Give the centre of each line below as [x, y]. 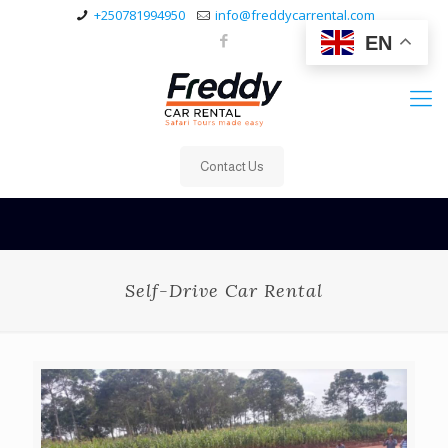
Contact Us [231, 166]
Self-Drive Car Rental [224, 290]
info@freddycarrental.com [294, 15]
